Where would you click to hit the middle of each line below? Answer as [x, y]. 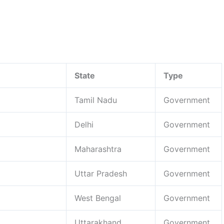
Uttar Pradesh [101, 173]
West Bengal [98, 198]
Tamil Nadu [96, 100]
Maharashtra [98, 149]
